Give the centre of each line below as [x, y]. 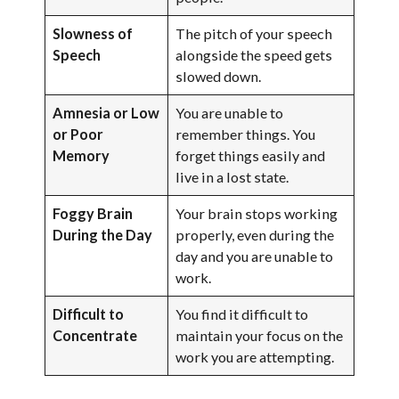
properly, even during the [255, 234]
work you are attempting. [255, 356]
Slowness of [93, 33]
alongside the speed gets [254, 54]
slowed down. [219, 76]
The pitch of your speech [254, 33]
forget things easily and [251, 155]
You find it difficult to [242, 313]
